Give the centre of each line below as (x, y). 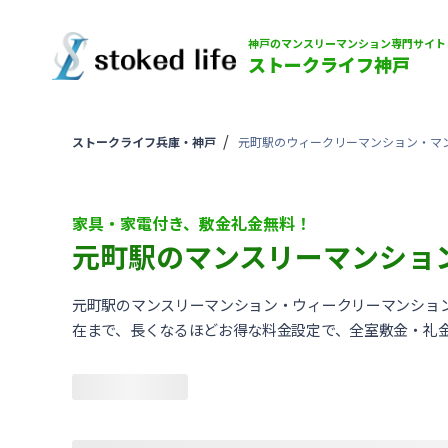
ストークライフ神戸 (329, 63)
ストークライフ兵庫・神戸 (144, 141)
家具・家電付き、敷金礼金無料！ (191, 223)
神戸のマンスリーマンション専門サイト (347, 42)
